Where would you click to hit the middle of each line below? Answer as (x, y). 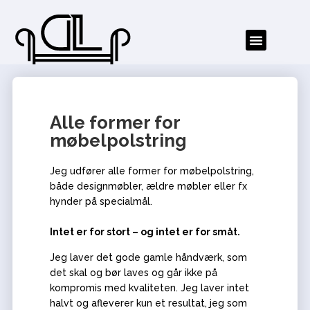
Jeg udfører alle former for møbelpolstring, (152, 171)
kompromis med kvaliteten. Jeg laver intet (149, 288)
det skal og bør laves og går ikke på (133, 272)
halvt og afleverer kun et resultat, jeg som (148, 303)
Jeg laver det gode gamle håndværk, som (148, 257)
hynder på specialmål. (101, 202)
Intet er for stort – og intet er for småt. (145, 232)
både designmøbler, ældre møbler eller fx (148, 186)
